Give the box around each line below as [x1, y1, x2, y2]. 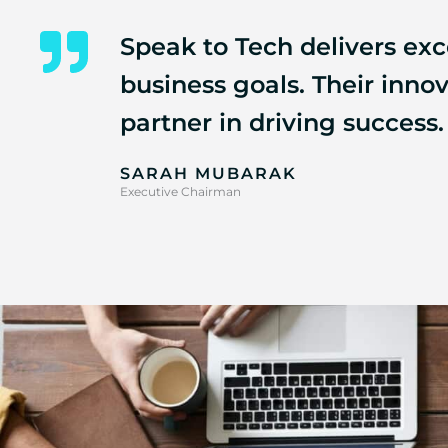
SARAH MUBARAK [120, 164, 297, 183]
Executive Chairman [120, 184, 241, 199]
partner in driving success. [120, 108, 444, 137]
